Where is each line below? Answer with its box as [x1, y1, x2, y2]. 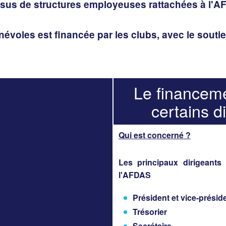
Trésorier [133, 205, 167, 217]
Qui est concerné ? [119, 129, 191, 141]
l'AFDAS [119, 168, 151, 181]
